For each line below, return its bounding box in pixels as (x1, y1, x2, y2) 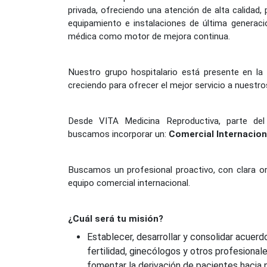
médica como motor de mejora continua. (68, 31, 230, 42)
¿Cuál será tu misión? (68, 213, 163, 225)
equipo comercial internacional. (68, 178, 190, 189)
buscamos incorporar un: (68, 129, 169, 140)
